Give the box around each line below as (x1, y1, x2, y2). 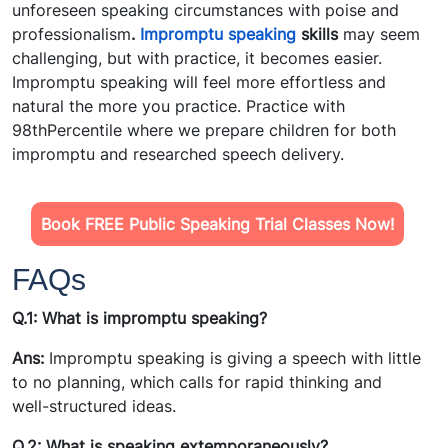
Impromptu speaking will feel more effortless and (12, 72, 386, 93)
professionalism (12, 24, 131, 45)
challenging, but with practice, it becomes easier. (12, 48, 382, 69)
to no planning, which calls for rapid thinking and (12, 372, 382, 393)
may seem (338, 24, 420, 45)
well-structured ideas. (12, 396, 176, 417)
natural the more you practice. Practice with (12, 96, 345, 117)
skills (296, 24, 338, 45)
